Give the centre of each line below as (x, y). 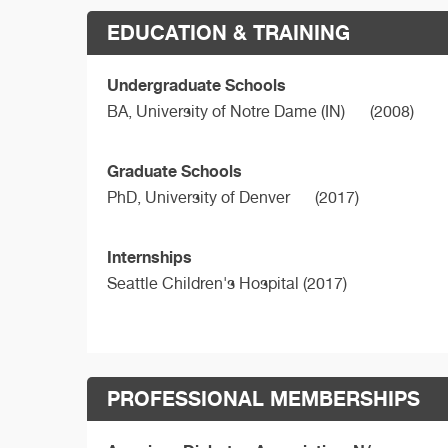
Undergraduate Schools (196, 85)
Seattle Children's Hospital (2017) (227, 284)
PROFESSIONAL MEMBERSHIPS (263, 398)
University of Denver (217, 198)
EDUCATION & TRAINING (228, 33)
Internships (149, 257)
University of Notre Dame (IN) (240, 112)
